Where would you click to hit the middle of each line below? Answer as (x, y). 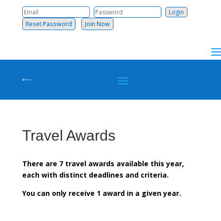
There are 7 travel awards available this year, (103, 164)
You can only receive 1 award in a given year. (101, 193)
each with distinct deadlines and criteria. (95, 175)
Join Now (97, 24)
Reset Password (49, 24)
